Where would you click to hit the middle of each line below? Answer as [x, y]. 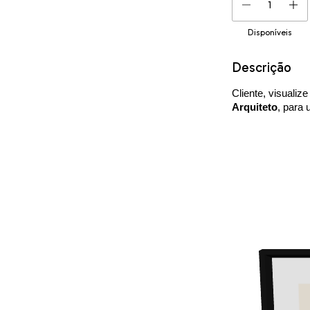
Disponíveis [270, 32]
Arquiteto [254, 107]
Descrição [261, 67]
